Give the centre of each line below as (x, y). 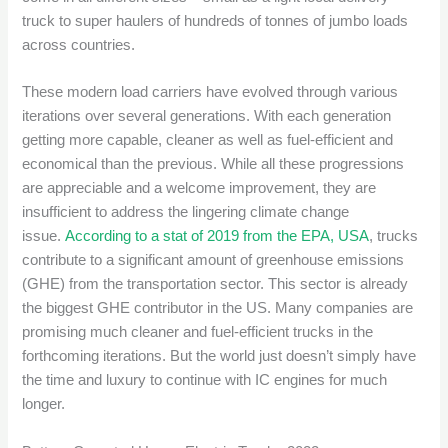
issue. (44, 236)
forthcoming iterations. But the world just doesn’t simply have (219, 356)
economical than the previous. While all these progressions (213, 164)
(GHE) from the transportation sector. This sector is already (215, 284)
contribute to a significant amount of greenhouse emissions (213, 260)
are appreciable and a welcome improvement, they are (199, 188)
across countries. (81, 44)
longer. (46, 404)
